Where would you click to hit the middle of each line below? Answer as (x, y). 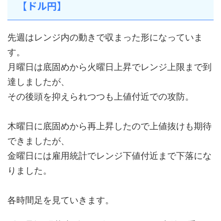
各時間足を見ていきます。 (61, 200)
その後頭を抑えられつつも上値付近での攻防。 (101, 96)
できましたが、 (38, 141)
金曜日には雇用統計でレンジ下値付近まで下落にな (110, 155)
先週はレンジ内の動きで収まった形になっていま (105, 37)
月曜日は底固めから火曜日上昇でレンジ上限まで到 (110, 67)
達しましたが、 (38, 81)
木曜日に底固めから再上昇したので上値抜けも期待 (110, 126)
